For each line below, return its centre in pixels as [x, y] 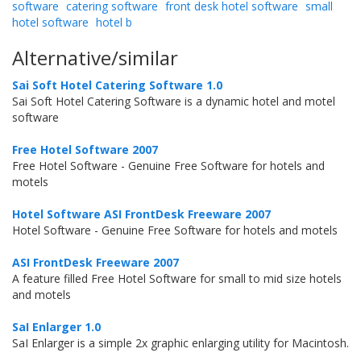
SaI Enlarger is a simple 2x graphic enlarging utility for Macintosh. [180, 343]
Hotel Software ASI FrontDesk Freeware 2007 [141, 214]
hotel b [114, 22]
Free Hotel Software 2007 [85, 149]
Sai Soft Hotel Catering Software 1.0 [117, 85]
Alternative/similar [95, 58]
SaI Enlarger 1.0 [56, 327]
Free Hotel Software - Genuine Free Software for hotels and [168, 166]
